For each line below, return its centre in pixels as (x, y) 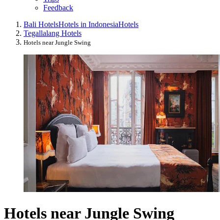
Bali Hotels (41, 24)
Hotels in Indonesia (88, 24)
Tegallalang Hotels (53, 33)
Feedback (58, 7)
